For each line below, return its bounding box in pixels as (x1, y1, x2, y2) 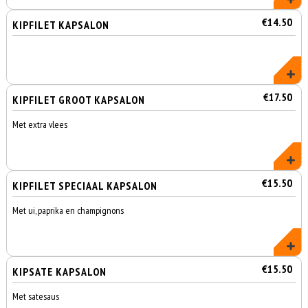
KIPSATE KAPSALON (12, 265, 107, 278)
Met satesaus (12, 290, 60, 302)
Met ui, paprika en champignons (12, 204, 124, 217)
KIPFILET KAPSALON (12, 18, 110, 32)
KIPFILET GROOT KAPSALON (12, 93, 146, 107)
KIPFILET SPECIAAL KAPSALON (12, 179, 158, 192)
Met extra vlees (12, 118, 68, 131)
